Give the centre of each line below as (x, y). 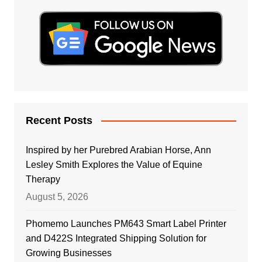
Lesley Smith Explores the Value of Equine (114, 164)
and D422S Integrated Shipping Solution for (116, 238)
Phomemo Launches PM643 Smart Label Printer (126, 223)
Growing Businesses (68, 253)
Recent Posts (59, 120)
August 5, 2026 (57, 196)
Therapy (43, 179)
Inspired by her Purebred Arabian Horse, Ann (118, 150)
